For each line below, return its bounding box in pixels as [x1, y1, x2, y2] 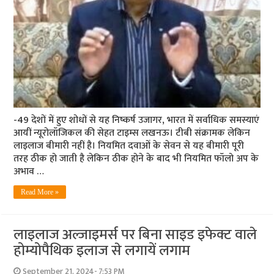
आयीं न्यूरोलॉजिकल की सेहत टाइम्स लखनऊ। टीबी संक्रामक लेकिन [13, 125, 251, 142]
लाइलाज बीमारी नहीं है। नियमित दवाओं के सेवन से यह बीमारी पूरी [13, 138, 245, 155]
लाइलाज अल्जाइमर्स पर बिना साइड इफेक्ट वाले [13, 223, 257, 248]
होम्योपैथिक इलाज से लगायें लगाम [13, 239, 191, 264]
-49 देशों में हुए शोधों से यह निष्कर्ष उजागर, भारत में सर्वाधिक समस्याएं [13, 112, 260, 129]
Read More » [21, 188, 59, 197]
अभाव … [13, 163, 45, 180]
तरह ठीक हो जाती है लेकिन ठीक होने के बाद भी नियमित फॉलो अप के [13, 150, 259, 168]
